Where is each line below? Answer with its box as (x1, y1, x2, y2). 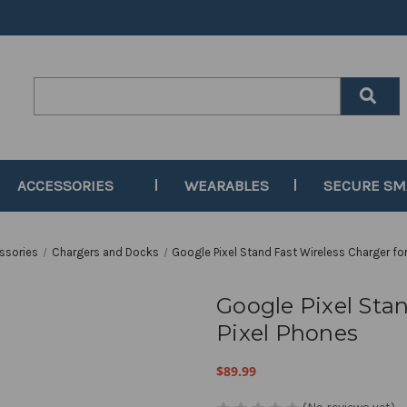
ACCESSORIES (16, 176, 114, 194)
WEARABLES (184, 176, 270, 194)
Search (34, 79, 76, 94)
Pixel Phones (216, 320, 358, 346)
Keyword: (34, 98, 87, 114)
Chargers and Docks (51, 245, 159, 259)
